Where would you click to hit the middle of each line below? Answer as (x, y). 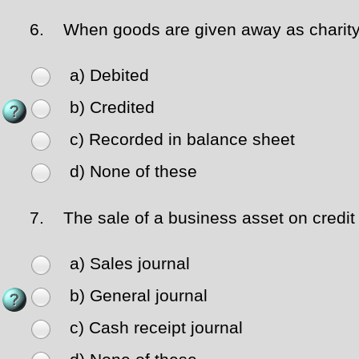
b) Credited (112, 108)
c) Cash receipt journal (156, 328)
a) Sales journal (130, 264)
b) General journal (139, 296)
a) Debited (109, 76)
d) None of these (133, 172)
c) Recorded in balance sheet (182, 140)
